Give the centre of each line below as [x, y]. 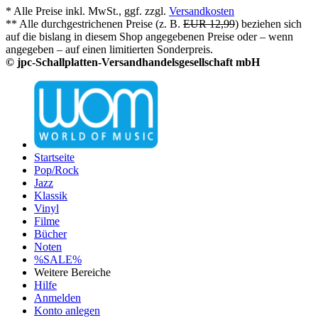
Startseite [54, 157]
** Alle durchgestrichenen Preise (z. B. [94, 23]
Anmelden [57, 297]
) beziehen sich [268, 23]
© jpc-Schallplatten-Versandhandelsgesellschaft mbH [133, 62]
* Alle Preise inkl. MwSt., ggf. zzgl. [87, 11]
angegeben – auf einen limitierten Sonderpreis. [109, 49]
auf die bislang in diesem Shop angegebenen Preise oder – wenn [149, 36]
